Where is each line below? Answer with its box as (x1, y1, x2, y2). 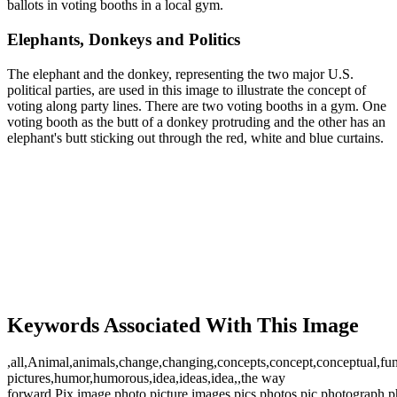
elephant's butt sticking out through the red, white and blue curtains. (7, 129, 384, 145)
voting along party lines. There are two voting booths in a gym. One (7, 97, 386, 113)
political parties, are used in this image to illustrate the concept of (7, 82, 366, 97)
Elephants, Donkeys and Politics (7, 30, 240, 50)
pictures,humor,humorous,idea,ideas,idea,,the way (7, 370, 285, 386)
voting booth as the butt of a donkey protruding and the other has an (7, 113, 385, 129)
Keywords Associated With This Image (7, 313, 359, 337)
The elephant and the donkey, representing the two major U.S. (7, 66, 354, 82)
